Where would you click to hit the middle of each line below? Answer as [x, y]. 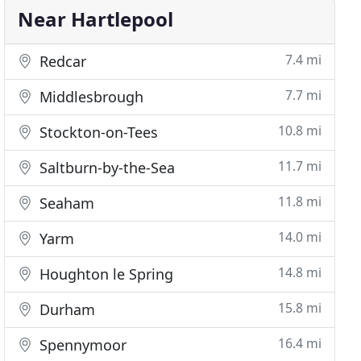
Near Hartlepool [96, 19]
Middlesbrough [90, 97]
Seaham [65, 203]
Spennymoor [81, 345]
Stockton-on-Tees [97, 132]
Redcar [61, 61]
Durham [66, 309]
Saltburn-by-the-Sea [106, 168]
